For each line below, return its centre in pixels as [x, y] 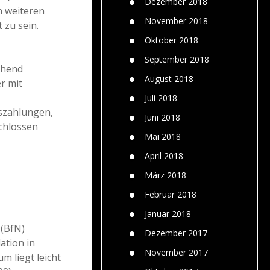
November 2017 [176, 252]
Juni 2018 [162, 117]
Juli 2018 [161, 98]
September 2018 [177, 59]
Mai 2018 [163, 136]
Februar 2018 [171, 194]
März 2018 [165, 175]
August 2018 [169, 78]
